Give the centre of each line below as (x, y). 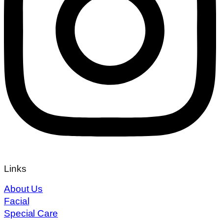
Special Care (31, 214)
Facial (17, 201)
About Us (24, 189)
